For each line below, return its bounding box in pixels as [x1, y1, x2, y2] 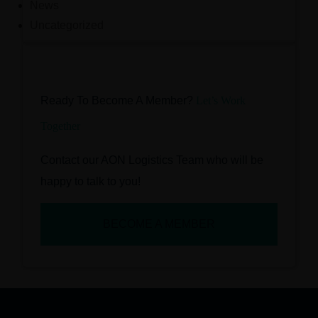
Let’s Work [196, 94, 246, 107]
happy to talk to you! [40, 175, 141, 188]
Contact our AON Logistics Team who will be [40, 154, 264, 167]
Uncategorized [30, 19, 104, 32]
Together [40, 120, 81, 133]
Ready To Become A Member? [40, 94, 197, 107]
